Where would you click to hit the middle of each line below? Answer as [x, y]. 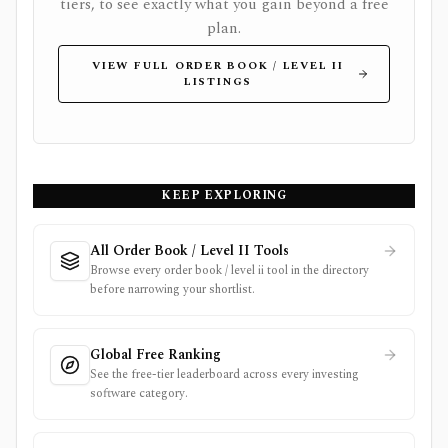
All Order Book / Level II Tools [189, 250]
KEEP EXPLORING [224, 195]
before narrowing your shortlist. [172, 289]
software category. [139, 393]
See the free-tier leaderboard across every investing [224, 374]
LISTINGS [218, 81]
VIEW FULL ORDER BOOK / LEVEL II [218, 65]
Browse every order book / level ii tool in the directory [229, 270]
